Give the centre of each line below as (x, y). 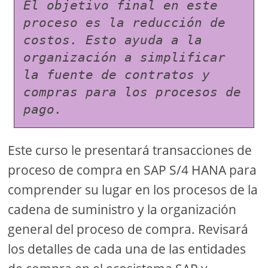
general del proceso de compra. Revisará (128, 229)
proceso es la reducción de (125, 23)
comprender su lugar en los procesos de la (133, 190)
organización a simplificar (125, 58)
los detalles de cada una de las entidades (127, 249)
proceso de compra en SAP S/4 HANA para (133, 170)
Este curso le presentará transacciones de (130, 150)
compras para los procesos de (133, 92)
